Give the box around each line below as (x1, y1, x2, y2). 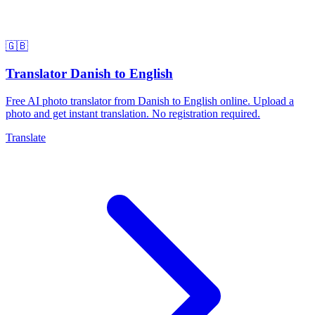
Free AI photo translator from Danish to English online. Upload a (6, 94, 294, 107)
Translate (6, 131, 46, 143)
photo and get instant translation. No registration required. (6, 107, 260, 120)
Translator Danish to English (6, 66, 173, 82)
